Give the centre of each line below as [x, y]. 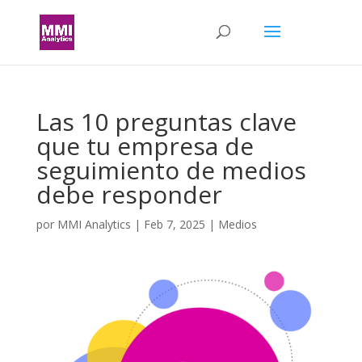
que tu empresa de [145, 146]
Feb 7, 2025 [174, 224]
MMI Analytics [94, 224]
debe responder [129, 194]
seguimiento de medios [171, 170]
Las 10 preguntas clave [166, 122]
